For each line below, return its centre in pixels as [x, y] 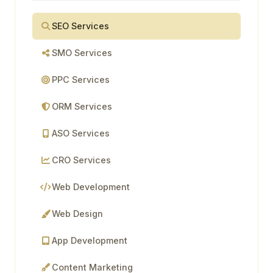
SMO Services [82, 53]
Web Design [77, 214]
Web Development [91, 187]
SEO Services [80, 26]
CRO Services [81, 160]
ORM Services [82, 106]
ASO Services [81, 133]
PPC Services [81, 80]
